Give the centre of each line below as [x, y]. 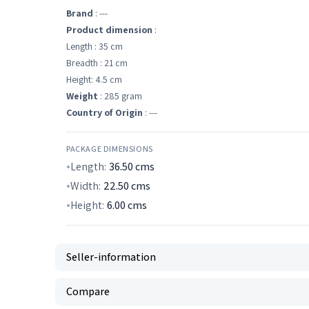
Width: [86, 186]
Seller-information [111, 257]
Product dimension [109, 30]
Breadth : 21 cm [97, 63]
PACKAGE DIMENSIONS [110, 149]
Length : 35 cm [94, 46]
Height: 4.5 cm [94, 79]
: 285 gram [120, 96]
